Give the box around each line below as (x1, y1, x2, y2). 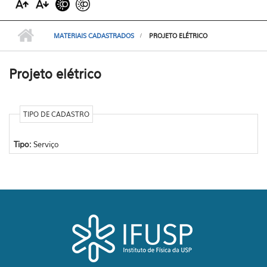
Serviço (33, 139, 59, 149)
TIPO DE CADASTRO (23, 110, 89, 119)
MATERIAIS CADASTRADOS (54, 32, 134, 40)
